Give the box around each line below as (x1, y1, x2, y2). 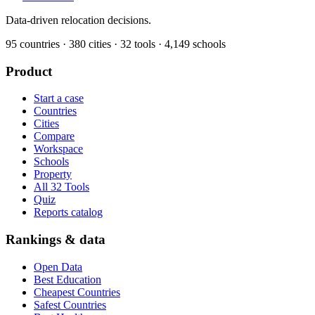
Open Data (34, 260, 82, 273)
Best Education (34, 273, 101, 285)
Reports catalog (34, 206, 103, 219)
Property (34, 168, 72, 181)
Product (6, 63, 52, 79)
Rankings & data (6, 232, 105, 247)
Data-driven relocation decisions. (6, 13, 151, 26)
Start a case (34, 92, 84, 105)
